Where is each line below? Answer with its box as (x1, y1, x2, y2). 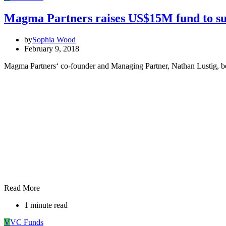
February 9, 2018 (24, 44, 79, 53)
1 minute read (24, 201, 68, 210)
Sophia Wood (32, 35, 76, 44)
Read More (4, 184, 40, 193)
